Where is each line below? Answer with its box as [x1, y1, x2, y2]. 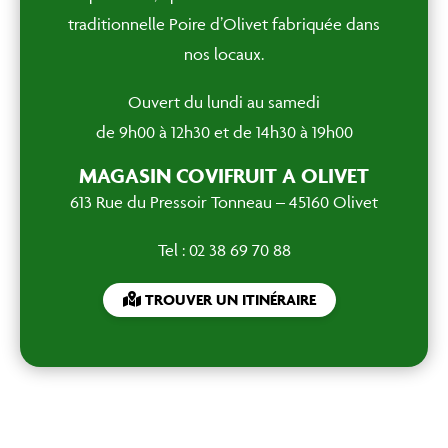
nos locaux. [184, 44, 264, 64]
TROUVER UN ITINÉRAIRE [140, 290, 316, 309]
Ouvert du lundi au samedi [128, 92, 320, 112]
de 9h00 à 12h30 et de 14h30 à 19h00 [95, 122, 353, 142]
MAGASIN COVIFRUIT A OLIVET [79, 163, 369, 188]
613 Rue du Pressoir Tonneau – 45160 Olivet [70, 192, 378, 212]
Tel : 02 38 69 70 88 [157, 240, 291, 260]
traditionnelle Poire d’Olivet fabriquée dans [68, 14, 380, 34]
